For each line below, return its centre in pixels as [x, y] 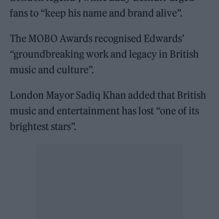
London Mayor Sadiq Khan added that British [108, 95]
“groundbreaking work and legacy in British [105, 54]
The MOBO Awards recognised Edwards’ [97, 39]
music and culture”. [52, 70]
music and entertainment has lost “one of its [105, 111]
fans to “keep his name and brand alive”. [96, 13]
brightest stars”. [43, 127]
